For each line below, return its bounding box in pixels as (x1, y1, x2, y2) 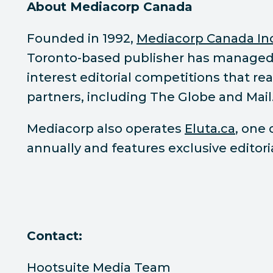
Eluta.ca (185, 121, 235, 136)
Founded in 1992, (27, 31, 136, 46)
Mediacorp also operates (27, 121, 185, 136)
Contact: (27, 229, 82, 243)
